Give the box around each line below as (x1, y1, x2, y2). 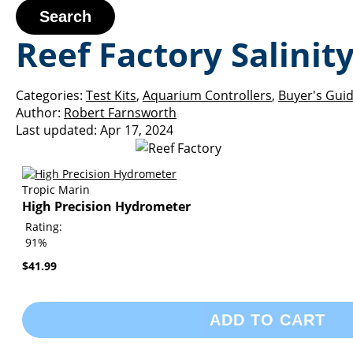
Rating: (25, 219, 62, 234)
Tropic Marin (22, 182, 90, 197)
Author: (16, 104, 61, 121)
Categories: (16, 87, 83, 104)
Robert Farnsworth (64, 104, 176, 121)
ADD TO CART (209, 311, 325, 329)
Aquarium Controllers (143, 87, 272, 104)
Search (39, 8, 91, 25)
